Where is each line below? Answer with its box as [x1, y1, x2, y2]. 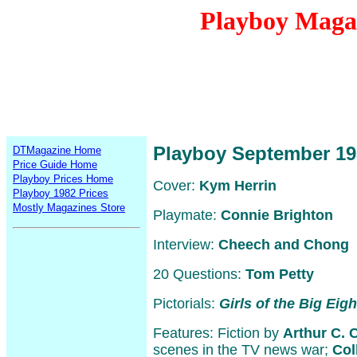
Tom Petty [245, 266, 314, 282]
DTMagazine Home [13, 144, 101, 156]
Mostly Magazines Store [13, 202, 125, 214]
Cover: [153, 178, 199, 194]
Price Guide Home [13, 159, 97, 171]
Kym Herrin [199, 178, 277, 194]
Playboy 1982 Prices [13, 187, 108, 199]
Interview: [153, 237, 218, 253]
